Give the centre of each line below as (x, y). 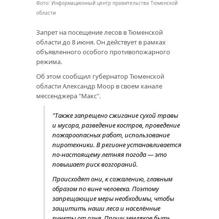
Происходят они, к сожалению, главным (112, 179)
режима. (49, 62)
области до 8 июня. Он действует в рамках (101, 42)
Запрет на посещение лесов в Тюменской (99, 33)
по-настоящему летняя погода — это (109, 155)
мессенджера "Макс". (68, 96)
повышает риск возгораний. (95, 164)
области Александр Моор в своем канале (99, 86)
